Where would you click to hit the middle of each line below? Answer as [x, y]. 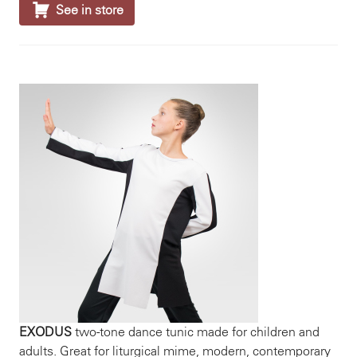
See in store [90, 10]
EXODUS [45, 332]
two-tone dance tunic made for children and [196, 332]
